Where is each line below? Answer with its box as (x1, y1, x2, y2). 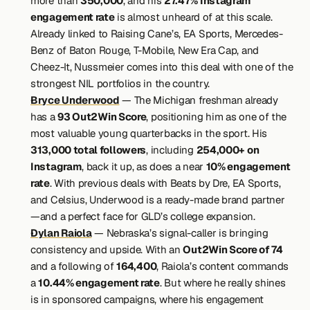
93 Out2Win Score (57, 110, 147, 123)
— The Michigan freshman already (119, 93, 278, 107)
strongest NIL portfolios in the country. (30, 77, 210, 90)
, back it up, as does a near (82, 160, 206, 173)
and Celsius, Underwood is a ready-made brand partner (30, 193, 285, 206)
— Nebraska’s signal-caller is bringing (91, 226, 268, 239)
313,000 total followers (30, 143, 147, 156)
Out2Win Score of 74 (183, 243, 283, 256)
